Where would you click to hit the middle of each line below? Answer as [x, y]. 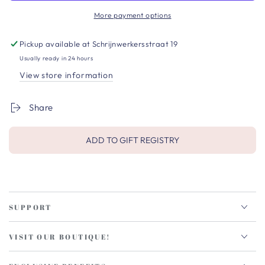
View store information [67, 75]
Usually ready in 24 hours [56, 59]
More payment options [132, 15]
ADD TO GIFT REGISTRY [132, 140]
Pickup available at [56, 44]
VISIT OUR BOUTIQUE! [60, 237]
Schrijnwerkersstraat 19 [135, 44]
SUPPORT [30, 207]
